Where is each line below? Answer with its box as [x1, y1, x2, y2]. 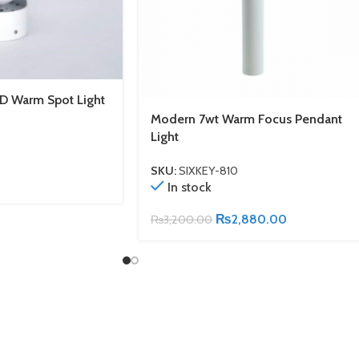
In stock [167, 179, 212, 196]
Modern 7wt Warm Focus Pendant [151, 111, 342, 127]
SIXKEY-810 [179, 163, 238, 179]
